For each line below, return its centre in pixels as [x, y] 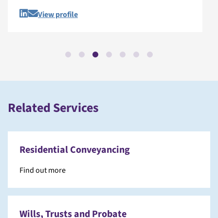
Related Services [53, 108]
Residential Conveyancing [75, 150]
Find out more [43, 170]
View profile [58, 15]
